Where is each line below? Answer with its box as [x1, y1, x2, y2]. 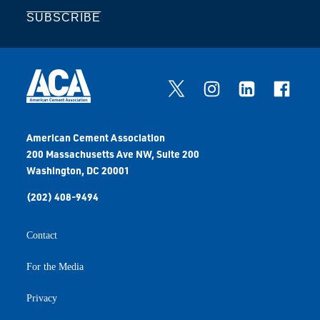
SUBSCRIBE [26, 11, 101, 24]
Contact [26, 230, 58, 241]
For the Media [26, 261, 84, 273]
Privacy [26, 293, 58, 304]
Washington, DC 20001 [26, 164, 131, 177]
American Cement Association [26, 131, 166, 144]
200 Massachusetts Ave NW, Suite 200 [26, 147, 200, 161]
